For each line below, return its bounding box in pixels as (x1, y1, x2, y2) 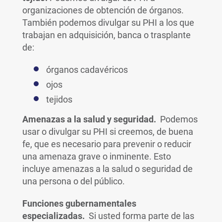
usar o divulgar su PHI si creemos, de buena (22, 126, 193, 137)
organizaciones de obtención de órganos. (22, 5, 184, 15)
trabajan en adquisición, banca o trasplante (22, 30, 191, 40)
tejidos (46, 94, 72, 105)
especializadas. (22, 211, 85, 221)
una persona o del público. (22, 176, 125, 186)
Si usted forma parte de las (84, 211, 194, 221)
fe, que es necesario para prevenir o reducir (22, 139, 191, 149)
